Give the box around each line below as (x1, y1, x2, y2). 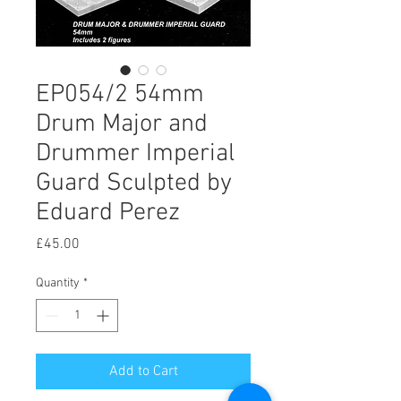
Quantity (36, 276, 80, 292)
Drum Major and (36, 109, 208, 141)
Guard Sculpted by (36, 168, 232, 200)
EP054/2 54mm (36, 80, 204, 111)
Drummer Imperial (36, 139, 235, 170)
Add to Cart (108, 363, 178, 381)
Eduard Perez (36, 198, 180, 229)
